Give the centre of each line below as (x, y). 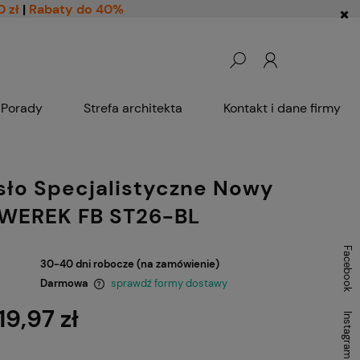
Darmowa (64, 283)
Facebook (348, 269)
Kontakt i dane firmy (282, 108)
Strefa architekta (133, 108)
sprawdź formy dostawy (169, 283)
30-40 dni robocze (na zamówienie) (129, 264)
